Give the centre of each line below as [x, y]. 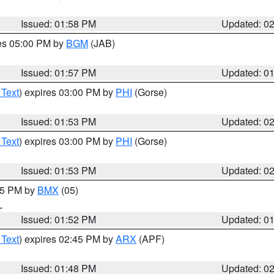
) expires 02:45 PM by [67, 239]
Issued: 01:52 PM [59, 219]
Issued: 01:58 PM [59, 24]
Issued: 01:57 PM [59, 72]
